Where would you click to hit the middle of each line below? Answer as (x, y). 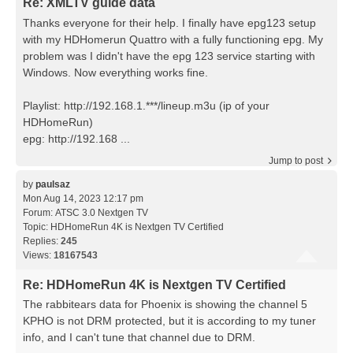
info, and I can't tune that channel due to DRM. (139, 338)
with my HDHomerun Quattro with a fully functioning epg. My (173, 39)
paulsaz (53, 184)
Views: (38, 255)
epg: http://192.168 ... (76, 138)
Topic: (37, 227)
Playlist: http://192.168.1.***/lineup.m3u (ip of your (146, 105)
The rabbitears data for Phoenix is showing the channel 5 (165, 305)
